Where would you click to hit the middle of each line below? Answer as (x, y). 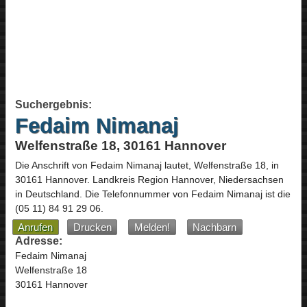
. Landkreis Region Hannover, (152, 180)
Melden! (152, 227)
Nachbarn (215, 227)
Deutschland (52, 194)
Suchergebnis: (53, 104)
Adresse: (38, 241)
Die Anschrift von (52, 165)
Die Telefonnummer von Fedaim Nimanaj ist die (187, 194)
